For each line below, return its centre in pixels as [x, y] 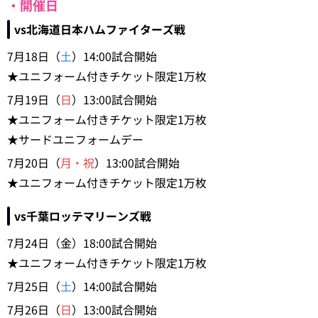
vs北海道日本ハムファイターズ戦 [100, 29]
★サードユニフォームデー [75, 139]
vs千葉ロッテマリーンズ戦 [83, 215]
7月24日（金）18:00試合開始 [82, 242]
